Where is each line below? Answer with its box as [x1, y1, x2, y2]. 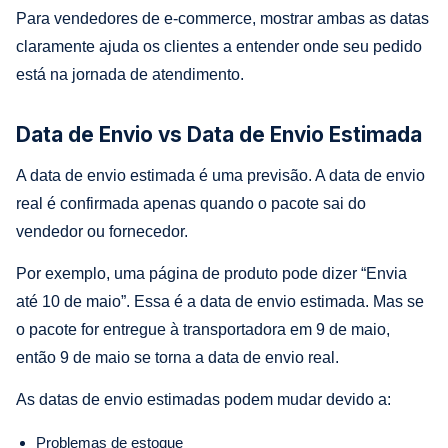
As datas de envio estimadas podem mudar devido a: [16, 390, 391, 408]
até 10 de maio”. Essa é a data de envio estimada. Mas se [16, 292, 424, 310]
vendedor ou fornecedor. [16, 222, 188, 240]
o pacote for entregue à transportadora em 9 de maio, [16, 320, 390, 338]
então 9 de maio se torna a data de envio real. [16, 348, 339, 366]
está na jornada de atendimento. [16, 65, 244, 83]
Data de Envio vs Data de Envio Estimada [16, 121, 422, 147]
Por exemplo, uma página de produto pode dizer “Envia [16, 264, 407, 282]
